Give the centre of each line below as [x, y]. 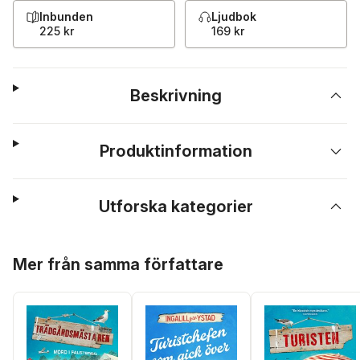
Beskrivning [176, 96]
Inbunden [66, 16]
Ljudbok [234, 16]
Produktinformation [176, 151]
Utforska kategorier [176, 207]
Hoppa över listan [62, 252]
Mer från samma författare [118, 264]
